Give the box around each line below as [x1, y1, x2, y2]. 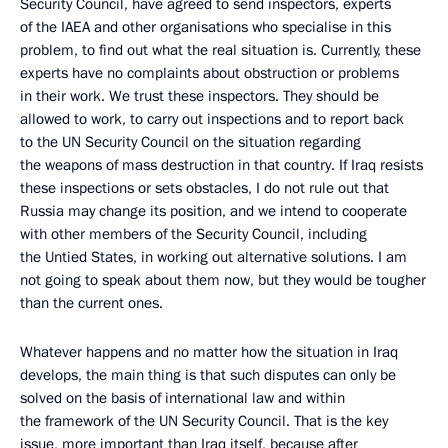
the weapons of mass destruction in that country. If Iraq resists [20, 155, 423, 175]
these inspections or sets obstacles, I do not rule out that [20, 178, 389, 198]
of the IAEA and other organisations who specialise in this [20, 17, 391, 37]
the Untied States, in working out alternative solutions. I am [20, 247, 407, 267]
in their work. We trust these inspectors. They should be [20, 86, 379, 106]
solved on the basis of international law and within [20, 388, 345, 408]
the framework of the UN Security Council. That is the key [20, 411, 388, 431]
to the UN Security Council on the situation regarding [20, 132, 361, 152]
